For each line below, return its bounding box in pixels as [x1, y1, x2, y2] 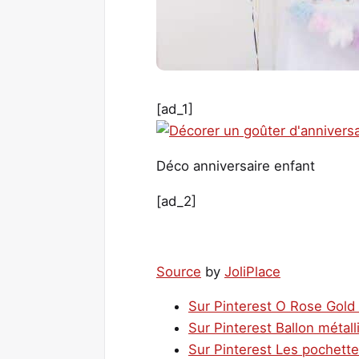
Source [156, 263, 201, 280]
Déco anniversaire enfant [156, 158, 315, 175]
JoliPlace [224, 263, 280, 280]
